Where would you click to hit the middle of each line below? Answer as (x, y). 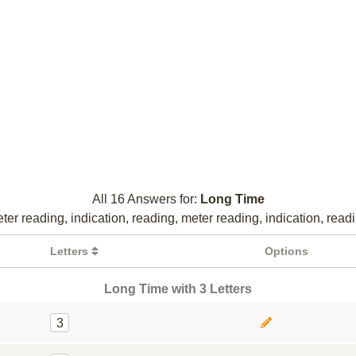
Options (286, 251)
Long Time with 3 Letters (178, 289)
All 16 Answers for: (146, 199)
